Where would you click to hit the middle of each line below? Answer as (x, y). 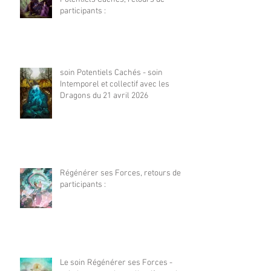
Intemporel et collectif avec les (115, 84)
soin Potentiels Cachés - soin (111, 73)
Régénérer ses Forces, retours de (120, 173)
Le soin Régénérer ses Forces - (116, 263)
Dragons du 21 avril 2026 (104, 96)
